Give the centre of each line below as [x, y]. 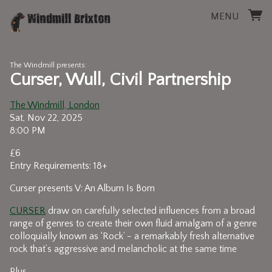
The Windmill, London [55, 105]
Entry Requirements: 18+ [59, 166]
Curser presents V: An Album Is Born [82, 188]
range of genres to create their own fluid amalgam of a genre [133, 223]
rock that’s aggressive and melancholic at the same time [123, 249]
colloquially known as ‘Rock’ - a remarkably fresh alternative [132, 236]
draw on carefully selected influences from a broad [150, 211]
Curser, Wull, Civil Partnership [120, 80]
